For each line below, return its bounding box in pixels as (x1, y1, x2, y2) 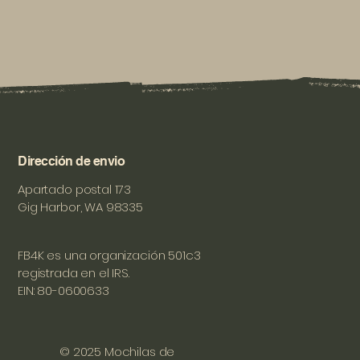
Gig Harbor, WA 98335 (18, 198, 143, 215)
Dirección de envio (18, 153, 125, 169)
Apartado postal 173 (18, 181, 132, 198)
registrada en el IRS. (18, 264, 129, 281)
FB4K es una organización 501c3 (18, 247, 201, 264)
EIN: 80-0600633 (18, 282, 109, 299)
